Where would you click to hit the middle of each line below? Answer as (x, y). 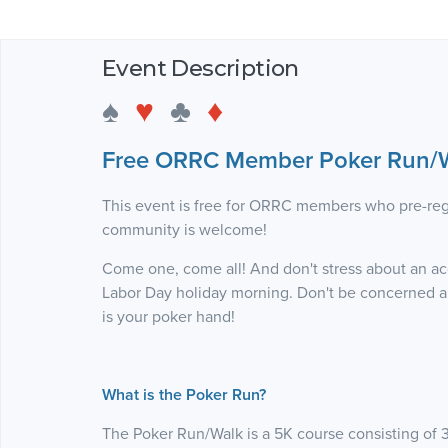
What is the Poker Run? (184, 394)
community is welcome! (184, 229)
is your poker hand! (168, 316)
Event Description (200, 67)
